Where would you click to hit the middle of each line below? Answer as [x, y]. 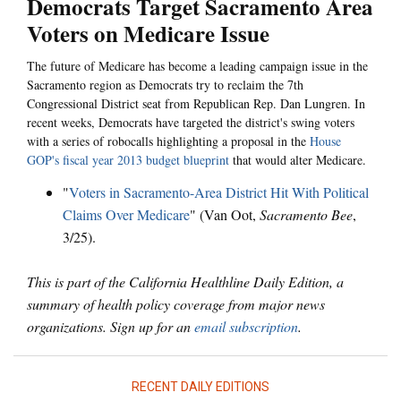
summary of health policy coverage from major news [176, 303]
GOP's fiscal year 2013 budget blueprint [128, 160]
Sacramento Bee [306, 214]
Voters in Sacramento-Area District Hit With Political [219, 192]
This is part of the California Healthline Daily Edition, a [185, 281]
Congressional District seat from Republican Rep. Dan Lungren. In [196, 104]
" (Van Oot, [225, 214]
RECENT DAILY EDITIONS [200, 386]
